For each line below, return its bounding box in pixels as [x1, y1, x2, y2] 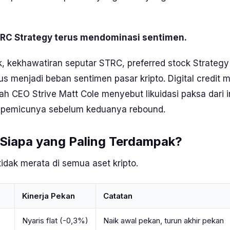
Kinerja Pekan [22, 191, 75, 201]
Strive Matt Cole [32, 89, 99, 99]
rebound [129, 104, 163, 114]
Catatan [103, 191, 132, 201]
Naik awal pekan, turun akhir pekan [103, 216, 224, 225]
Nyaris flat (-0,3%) [22, 216, 88, 225]
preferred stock [127, 58, 190, 68]
